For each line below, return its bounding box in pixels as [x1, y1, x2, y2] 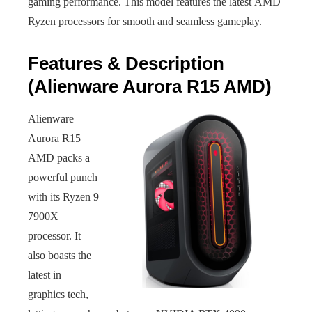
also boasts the [28, 249, 91, 261]
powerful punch [28, 171, 97, 183]
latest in [28, 269, 61, 281]
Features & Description [28, 53, 224, 74]
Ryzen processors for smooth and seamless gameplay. [28, 15, 262, 27]
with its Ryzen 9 [28, 191, 99, 203]
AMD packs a [28, 152, 90, 164]
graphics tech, [28, 288, 88, 300]
